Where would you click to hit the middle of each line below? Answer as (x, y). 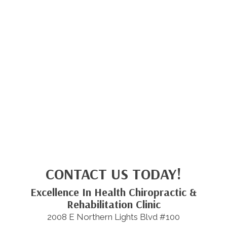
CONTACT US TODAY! (113, 174)
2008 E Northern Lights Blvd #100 (113, 217)
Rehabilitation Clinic (113, 204)
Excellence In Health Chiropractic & (113, 192)
